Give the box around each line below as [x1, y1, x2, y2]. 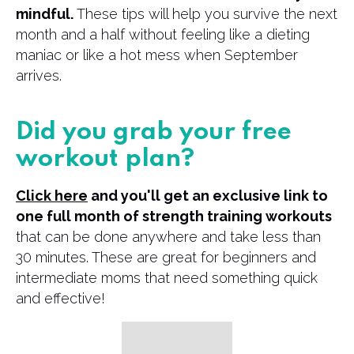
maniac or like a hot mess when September [16, 47, 298, 63]
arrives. [16, 67, 66, 84]
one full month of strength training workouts [16, 208, 332, 224]
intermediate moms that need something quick [16, 269, 318, 286]
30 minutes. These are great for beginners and [16, 249, 316, 265]
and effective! [16, 290, 109, 307]
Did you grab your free [16, 120, 292, 145]
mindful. [16, 6, 77, 22]
